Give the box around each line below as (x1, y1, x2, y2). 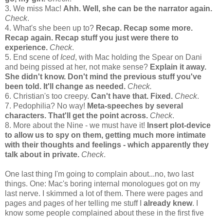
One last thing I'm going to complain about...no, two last (5, 170, 194, 178)
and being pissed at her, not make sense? (5, 63, 150, 71)
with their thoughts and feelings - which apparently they (5, 141, 209, 149)
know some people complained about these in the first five (5, 209, 204, 217)
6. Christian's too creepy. (5, 92, 91, 100)
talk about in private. (5, 150, 79, 159)
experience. (5, 43, 48, 52)
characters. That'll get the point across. (5, 111, 148, 120)
